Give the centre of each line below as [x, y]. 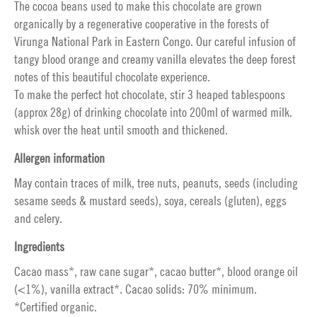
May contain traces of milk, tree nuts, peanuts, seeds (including [156, 183]
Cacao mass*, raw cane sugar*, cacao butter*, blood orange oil [156, 271]
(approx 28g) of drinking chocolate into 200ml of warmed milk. [153, 112]
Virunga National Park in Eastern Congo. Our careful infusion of [155, 41]
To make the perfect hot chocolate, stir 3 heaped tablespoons [150, 94]
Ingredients [39, 247]
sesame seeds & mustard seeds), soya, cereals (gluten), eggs [150, 201]
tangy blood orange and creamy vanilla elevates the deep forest [155, 59]
